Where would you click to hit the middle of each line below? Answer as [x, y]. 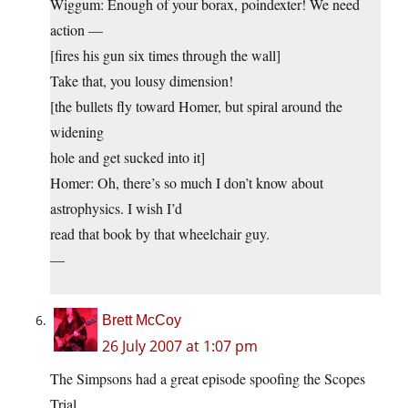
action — [76, 30]
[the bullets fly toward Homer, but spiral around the [196, 107]
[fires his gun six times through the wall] [165, 56]
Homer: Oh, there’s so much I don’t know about [187, 183]
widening [77, 132]
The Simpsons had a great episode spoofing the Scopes [208, 379]
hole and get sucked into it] [127, 158]
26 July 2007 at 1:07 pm [180, 347]
